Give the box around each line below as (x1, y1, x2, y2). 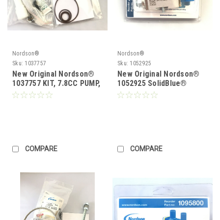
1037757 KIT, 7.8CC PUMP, (12, 78, 100, 88)
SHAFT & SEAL (12, 87, 63, 97)
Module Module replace (117, 87, 199, 97)
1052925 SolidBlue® (117, 78, 187, 88)
